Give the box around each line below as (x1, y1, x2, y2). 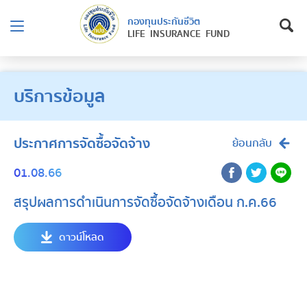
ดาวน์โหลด (59, 229, 104, 245)
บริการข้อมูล (14, 82, 105, 110)
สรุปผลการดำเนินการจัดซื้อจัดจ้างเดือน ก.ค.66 (14, 192, 277, 213)
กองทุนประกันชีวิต (127, 14, 200, 29)
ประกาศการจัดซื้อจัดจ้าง (14, 133, 150, 154)
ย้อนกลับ (232, 134, 272, 152)
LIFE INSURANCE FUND (127, 27, 230, 42)
